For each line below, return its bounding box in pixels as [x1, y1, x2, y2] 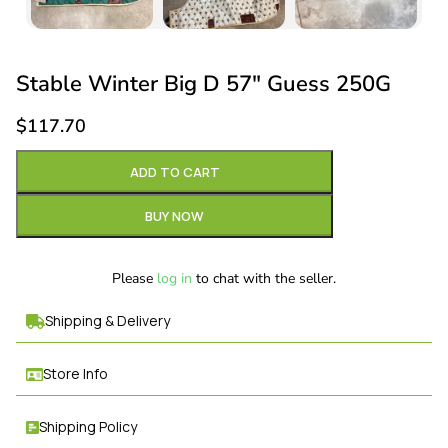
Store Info [42, 364, 108, 384]
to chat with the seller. [192, 269, 336, 289]
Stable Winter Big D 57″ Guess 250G [16, 69, 391, 100]
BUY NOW [145, 207, 204, 226]
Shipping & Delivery [44, 311, 170, 331]
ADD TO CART [129, 163, 220, 182]
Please [112, 269, 157, 289]
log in [157, 269, 192, 289]
